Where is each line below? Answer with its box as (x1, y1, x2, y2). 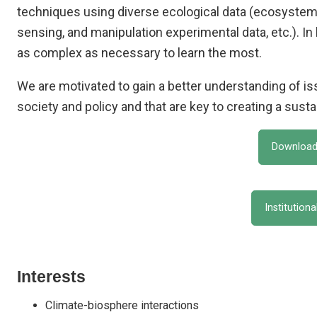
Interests (17, 268, 86, 286)
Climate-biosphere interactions (45, 299, 199, 312)
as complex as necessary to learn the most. (17, 45, 262, 60)
